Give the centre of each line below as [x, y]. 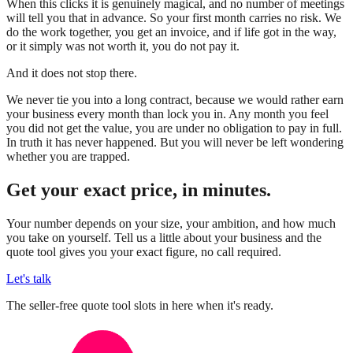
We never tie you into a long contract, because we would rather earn [175, 99]
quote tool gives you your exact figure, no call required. [144, 251]
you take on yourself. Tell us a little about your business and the [164, 237]
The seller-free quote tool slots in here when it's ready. [140, 305]
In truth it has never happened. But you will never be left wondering [175, 142]
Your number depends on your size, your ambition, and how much [171, 223]
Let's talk [29, 278]
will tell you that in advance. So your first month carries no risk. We [174, 17]
